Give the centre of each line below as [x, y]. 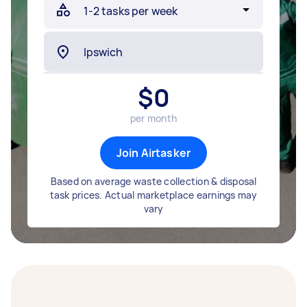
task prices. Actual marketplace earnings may [153, 195]
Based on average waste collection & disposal [153, 181]
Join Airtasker [153, 153]
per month [153, 118]
